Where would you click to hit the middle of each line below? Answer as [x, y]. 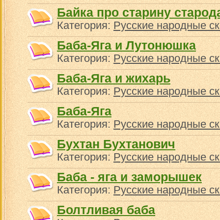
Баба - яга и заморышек [129, 177]
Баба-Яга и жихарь [114, 78]
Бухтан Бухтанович [116, 144]
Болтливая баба [106, 210]
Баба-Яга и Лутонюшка [126, 45]
